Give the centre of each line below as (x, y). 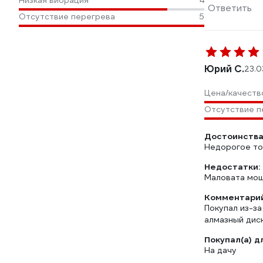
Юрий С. (224, 69)
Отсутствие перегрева (67, 16)
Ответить (230, 8)
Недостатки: (232, 167)
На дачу (220, 250)
